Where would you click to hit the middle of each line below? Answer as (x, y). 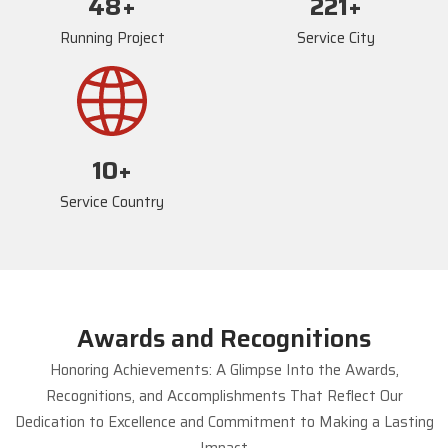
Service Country (112, 201)
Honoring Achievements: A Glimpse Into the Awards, (224, 369)
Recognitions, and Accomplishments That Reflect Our (224, 395)
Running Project (112, 37)
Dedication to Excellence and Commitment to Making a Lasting (224, 421)
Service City (336, 37)
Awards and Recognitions (224, 338)
